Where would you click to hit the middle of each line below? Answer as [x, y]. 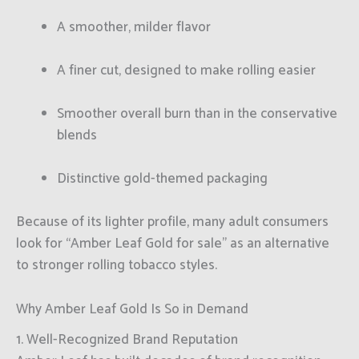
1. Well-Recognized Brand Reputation [127, 340]
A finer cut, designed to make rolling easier [186, 70]
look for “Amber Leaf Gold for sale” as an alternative [173, 244]
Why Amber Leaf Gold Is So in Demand [132, 309]
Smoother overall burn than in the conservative [197, 113]
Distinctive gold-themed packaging [162, 179]
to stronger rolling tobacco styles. [117, 266]
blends [77, 135]
